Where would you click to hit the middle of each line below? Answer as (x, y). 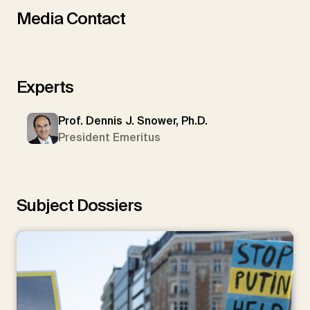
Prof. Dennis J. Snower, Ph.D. (133, 120)
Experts (45, 86)
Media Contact (71, 18)
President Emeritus (109, 137)
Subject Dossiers (79, 205)
